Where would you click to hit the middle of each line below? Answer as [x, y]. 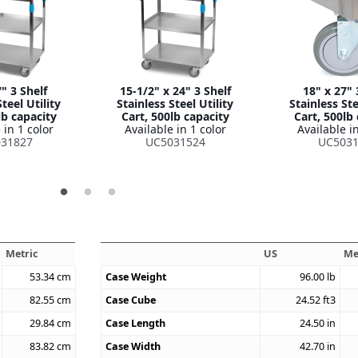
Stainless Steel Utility [175, 103]
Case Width [133, 346]
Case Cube [131, 300]
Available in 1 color [175, 129]
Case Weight [136, 276]
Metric [22, 253]
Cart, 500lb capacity [175, 116]
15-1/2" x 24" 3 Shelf [175, 90]
